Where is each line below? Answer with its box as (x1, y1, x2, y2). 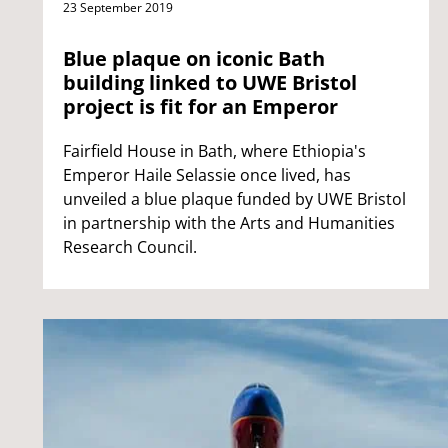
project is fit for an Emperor (63, 92, 338, 120)
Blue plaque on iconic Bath (63, 44, 325, 72)
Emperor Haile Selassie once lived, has (63, 163, 351, 186)
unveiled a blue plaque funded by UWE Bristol (63, 187, 406, 210)
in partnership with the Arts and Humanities (63, 211, 395, 234)
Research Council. (63, 235, 197, 258)
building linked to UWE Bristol (63, 68, 357, 96)
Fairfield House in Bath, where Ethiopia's (63, 139, 366, 162)
